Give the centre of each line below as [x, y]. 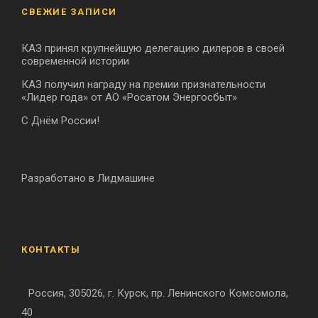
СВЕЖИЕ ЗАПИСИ [69, 12]
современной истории [75, 61]
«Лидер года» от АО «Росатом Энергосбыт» [129, 98]
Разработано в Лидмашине [88, 179]
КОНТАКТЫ [51, 250]
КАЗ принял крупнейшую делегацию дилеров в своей [153, 49]
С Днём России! [60, 121]
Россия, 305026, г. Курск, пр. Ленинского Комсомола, [158, 294]
